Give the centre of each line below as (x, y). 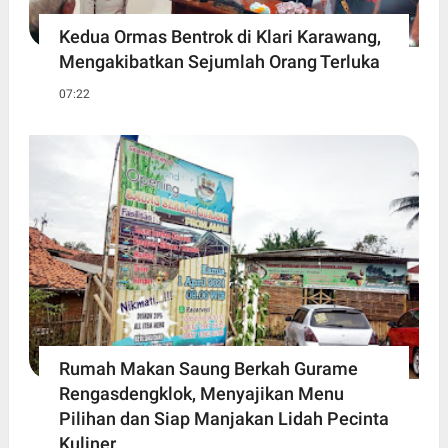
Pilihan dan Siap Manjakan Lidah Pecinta (223, 418)
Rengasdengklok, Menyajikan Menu (201, 393)
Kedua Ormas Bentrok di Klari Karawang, (219, 36)
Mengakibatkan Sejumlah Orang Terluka (219, 61)
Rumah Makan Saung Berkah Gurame (208, 368)
